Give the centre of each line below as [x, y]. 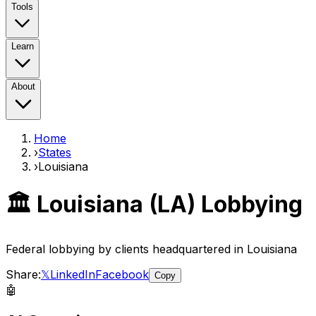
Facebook [122, 274]
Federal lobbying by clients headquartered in [126, 249]
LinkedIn [73, 274]
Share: [23, 274]
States [55, 152]
